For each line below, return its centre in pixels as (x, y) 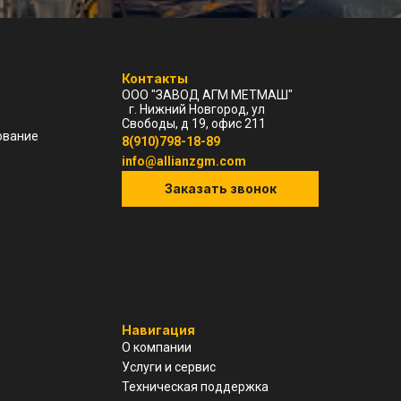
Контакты (155, 78)
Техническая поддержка (195, 386)
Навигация (158, 330)
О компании (157, 347)
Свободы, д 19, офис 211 (194, 123)
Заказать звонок (220, 188)
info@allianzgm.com (184, 161)
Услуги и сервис (169, 367)
